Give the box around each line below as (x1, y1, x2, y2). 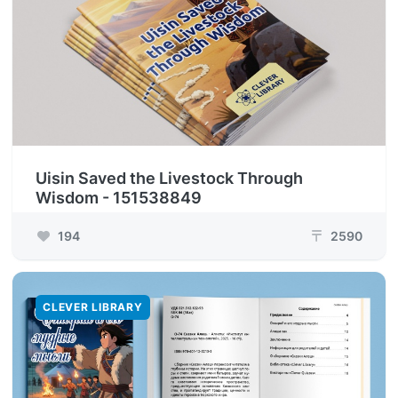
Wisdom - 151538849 (36, 188, 202, 207)
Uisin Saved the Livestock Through (36, 169, 303, 187)
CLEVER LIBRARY (43, 300, 143, 314)
